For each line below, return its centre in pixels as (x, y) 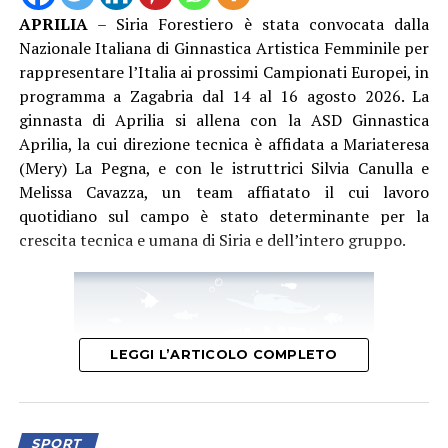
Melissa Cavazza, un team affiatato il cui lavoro (224, 192)
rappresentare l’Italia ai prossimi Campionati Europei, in (224, 72)
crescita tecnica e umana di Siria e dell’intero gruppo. (212, 240)
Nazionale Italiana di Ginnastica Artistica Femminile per (224, 48)
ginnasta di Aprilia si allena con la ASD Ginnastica (224, 120)
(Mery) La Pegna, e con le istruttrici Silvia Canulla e (224, 168)
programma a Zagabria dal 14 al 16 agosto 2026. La (224, 96)
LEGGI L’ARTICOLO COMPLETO (224, 355)
